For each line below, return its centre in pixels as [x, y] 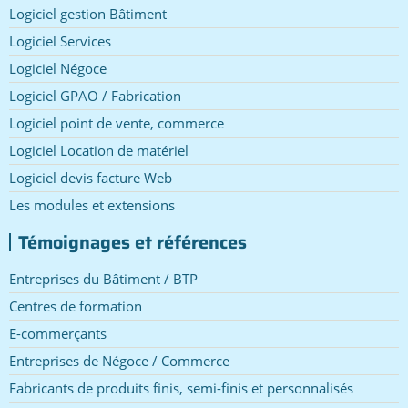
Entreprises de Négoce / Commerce [119, 361]
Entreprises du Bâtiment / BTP [103, 279]
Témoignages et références [133, 243]
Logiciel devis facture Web [91, 178]
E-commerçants [58, 334]
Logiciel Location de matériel [99, 151]
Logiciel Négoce [58, 69]
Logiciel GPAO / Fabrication [95, 96]
